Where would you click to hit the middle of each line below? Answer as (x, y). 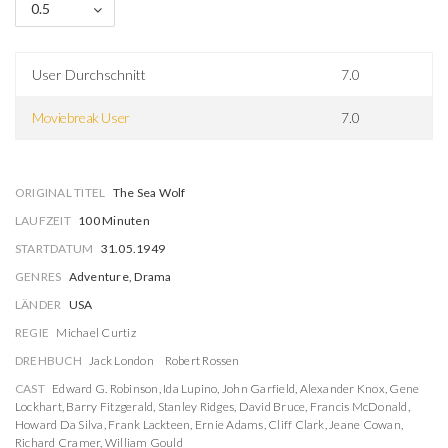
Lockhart (38, 406)
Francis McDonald (358, 406)
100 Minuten (114, 220)
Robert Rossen (202, 360)
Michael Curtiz (96, 332)
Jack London (121, 360)
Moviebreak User (81, 118)
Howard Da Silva (59, 424)
